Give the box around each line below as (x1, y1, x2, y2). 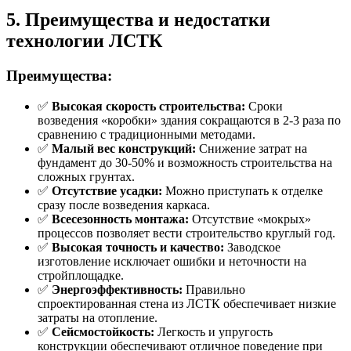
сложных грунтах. (38, 169, 135, 183)
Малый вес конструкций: (52, 141, 196, 155)
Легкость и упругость (154, 324, 273, 338)
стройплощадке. (38, 268, 124, 282)
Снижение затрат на (196, 141, 307, 155)
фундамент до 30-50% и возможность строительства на (38, 155, 332, 169)
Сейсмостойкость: (52, 324, 154, 338)
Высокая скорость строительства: (52, 99, 245, 113)
